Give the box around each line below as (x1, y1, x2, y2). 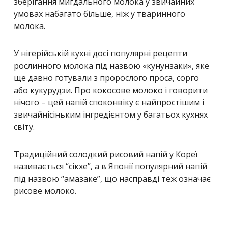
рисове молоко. (14, 185, 76, 196)
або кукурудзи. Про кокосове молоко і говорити (14, 84, 208, 96)
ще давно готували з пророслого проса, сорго (14, 72, 199, 83)
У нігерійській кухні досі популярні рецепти (14, 47, 187, 59)
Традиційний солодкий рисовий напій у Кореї (14, 148, 197, 160)
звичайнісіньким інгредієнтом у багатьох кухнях (14, 108, 208, 120)
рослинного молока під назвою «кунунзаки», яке (14, 60, 209, 71)
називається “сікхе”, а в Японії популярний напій (14, 160, 207, 172)
